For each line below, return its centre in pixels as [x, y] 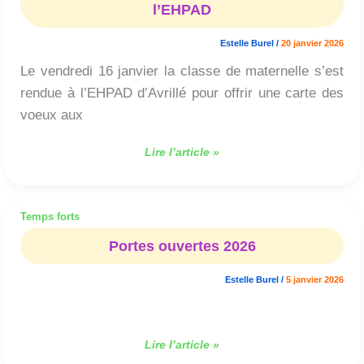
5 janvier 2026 [315, 279]
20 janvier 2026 [312, 43]
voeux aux [52, 115]
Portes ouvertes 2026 [182, 245]
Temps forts [50, 217]
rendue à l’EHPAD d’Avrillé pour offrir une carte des [182, 93]
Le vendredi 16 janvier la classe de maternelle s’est [182, 71]
